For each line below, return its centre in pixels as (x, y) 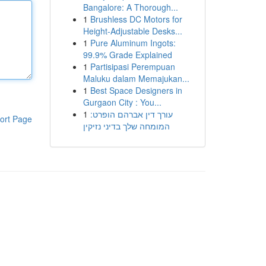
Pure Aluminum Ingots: (133, 43)
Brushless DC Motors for (136, 19)
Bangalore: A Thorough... (130, 7)
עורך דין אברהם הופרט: (131, 114)
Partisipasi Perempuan (132, 66)
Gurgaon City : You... (122, 102)
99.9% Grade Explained (127, 55)
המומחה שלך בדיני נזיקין (126, 126)
